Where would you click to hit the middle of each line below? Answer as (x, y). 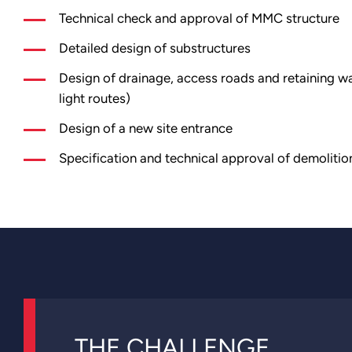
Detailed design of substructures (155, 48)
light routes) (95, 99)
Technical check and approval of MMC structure (199, 18)
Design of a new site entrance (146, 128)
